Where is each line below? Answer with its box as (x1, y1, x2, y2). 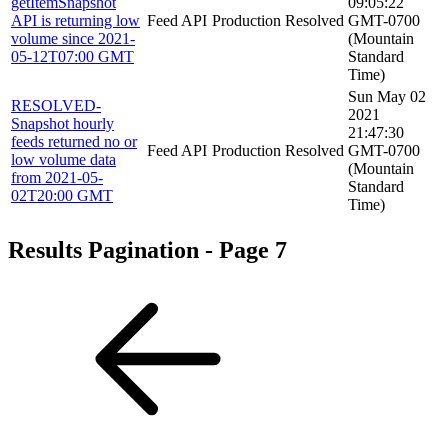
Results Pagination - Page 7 (8, 236, 287, 263)
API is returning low (11, 11, 140, 29)
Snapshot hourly (11, 114, 114, 132)
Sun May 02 (348, 87, 426, 105)
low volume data (11, 150, 116, 168)
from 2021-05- (11, 168, 103, 186)
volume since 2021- (11, 29, 135, 47)
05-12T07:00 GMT (11, 47, 134, 65)
